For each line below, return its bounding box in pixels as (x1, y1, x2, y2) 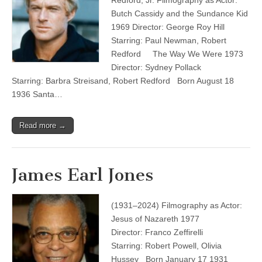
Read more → (19, 121, 66, 130)
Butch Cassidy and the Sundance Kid (111, 9, 248, 18)
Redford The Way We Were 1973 (111, 49, 243, 58)
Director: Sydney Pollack (111, 63, 201, 72)
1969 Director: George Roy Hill (111, 22, 225, 32)
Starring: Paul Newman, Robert (111, 36, 226, 45)
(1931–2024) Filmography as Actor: (111, 201, 242, 210)
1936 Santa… (12, 89, 63, 99)
